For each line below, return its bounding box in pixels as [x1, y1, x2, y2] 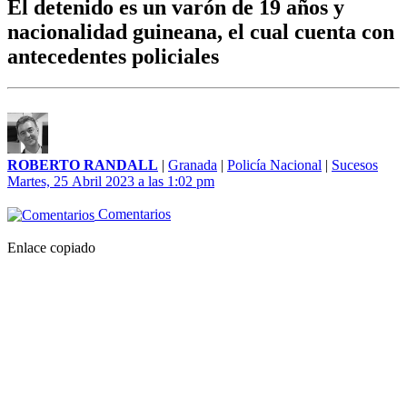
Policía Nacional [227, 157, 322, 174]
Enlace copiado [7, 240, 95, 256]
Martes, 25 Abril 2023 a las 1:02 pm [7, 174, 214, 190]
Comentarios [94, 206, 171, 223]
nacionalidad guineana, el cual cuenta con [7, 20, 394, 45]
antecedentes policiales [7, 45, 219, 69]
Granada [168, 157, 217, 174]
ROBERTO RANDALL [7, 157, 158, 174]
